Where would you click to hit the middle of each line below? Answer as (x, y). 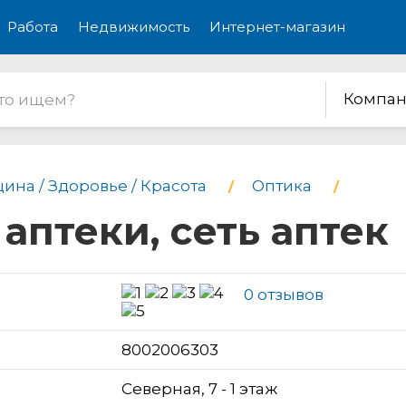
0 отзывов (284, 294)
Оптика (282, 186)
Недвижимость (134, 27)
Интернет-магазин (277, 27)
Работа (33, 27)
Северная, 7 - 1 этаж (199, 388)
